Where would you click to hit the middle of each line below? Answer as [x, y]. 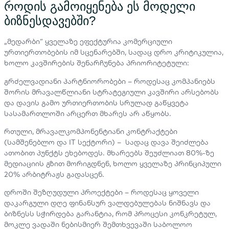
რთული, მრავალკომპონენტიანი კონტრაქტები [91, 131]
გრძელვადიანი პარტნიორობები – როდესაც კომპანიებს [110, 81]
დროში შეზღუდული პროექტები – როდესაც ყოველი [101, 192]
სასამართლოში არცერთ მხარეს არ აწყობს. [88, 113]
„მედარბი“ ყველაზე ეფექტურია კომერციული [88, 42]
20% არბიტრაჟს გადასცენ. [54, 174]
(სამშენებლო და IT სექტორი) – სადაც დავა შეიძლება [106, 142]
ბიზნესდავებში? [50, 21]
